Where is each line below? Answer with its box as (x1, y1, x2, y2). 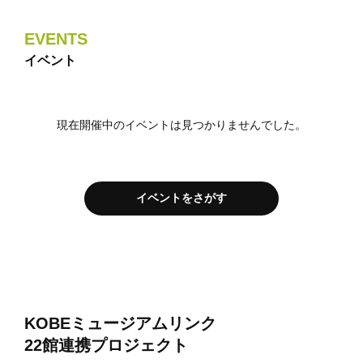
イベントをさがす (136, 191, 227, 205)
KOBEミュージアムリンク (24, 314, 216, 333)
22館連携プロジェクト (24, 336, 188, 355)
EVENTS (24, 30, 88, 49)
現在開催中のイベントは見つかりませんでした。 (57, 118, 306, 132)
